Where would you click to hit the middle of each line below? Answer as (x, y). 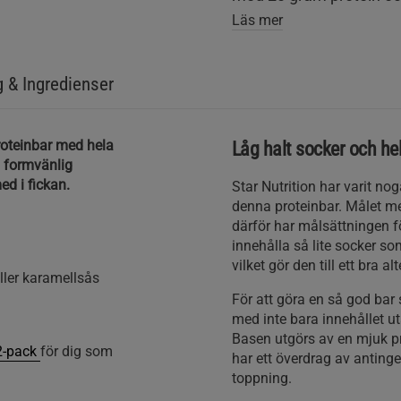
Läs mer (257, 20)
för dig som (77, 351)
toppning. (261, 378)
